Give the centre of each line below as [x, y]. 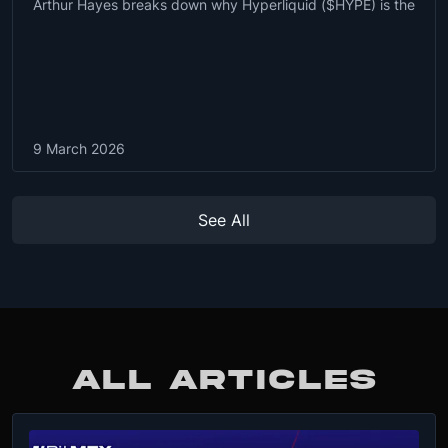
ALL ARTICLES [224, 380]
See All [224, 220]
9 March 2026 [79, 148]
